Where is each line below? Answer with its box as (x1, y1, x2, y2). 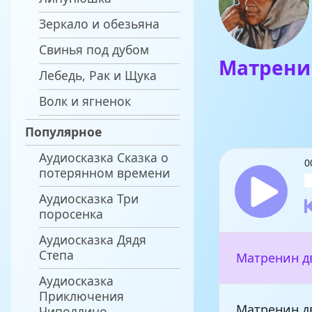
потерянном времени (39, 164, 170, 181)
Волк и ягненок (39, 93, 131, 110)
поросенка (39, 205, 103, 222)
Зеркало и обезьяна (39, 15, 159, 33)
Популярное (25, 123, 102, 140)
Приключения (39, 287, 124, 304)
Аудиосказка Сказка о (39, 148, 169, 166)
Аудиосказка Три (39, 189, 139, 207)
